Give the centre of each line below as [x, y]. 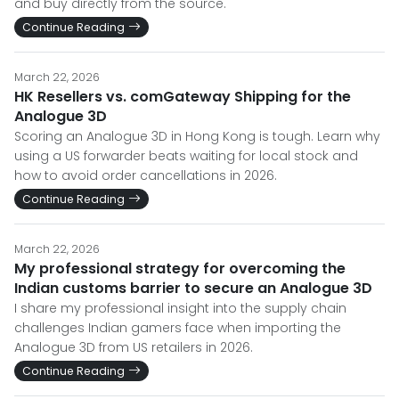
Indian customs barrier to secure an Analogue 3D [193, 289]
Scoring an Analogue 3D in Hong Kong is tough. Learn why [197, 137]
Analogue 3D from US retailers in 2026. [134, 348]
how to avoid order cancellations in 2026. [146, 176]
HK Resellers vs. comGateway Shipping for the [183, 97]
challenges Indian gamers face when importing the [178, 328]
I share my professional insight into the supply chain [180, 309]
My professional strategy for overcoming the [180, 269]
